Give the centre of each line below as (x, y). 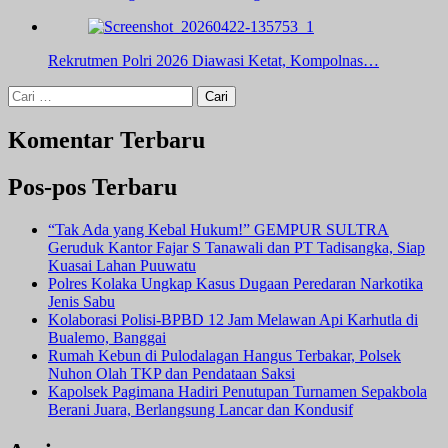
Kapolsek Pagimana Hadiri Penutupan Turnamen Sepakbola (237, 391)
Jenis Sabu (81, 301)
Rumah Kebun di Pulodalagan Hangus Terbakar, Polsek (224, 355)
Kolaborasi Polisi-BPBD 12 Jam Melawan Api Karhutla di (233, 319)
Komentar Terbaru (106, 140)
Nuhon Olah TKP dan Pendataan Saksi (171, 373)
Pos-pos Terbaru (92, 187)
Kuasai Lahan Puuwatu (122, 265)
